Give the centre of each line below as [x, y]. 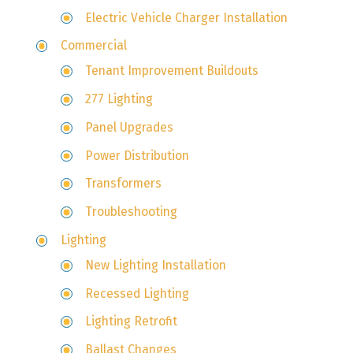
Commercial [93, 46]
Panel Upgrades [130, 127]
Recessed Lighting [137, 293]
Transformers [124, 184]
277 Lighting [119, 99]
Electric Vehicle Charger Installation [187, 17]
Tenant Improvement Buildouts [172, 71]
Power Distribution [137, 155]
